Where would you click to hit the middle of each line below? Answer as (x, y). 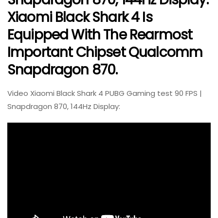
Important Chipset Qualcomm (105, 53)
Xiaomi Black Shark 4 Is (80, 18)
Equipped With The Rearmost (100, 35)
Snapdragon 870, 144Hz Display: (64, 107)
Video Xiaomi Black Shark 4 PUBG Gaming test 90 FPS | (105, 93)
